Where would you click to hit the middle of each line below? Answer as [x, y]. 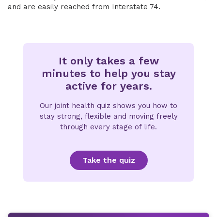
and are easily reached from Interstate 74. [84, 7]
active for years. [108, 86]
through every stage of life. [108, 127]
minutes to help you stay [108, 73]
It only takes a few [108, 61]
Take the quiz [108, 160]
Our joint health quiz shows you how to [108, 106]
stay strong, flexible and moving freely [108, 116]
